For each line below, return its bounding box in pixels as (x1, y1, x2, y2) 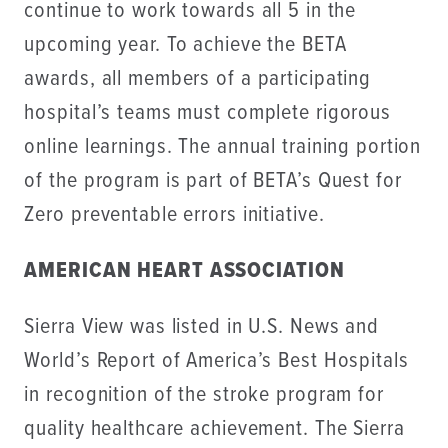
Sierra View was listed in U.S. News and (24, 313, 379, 343)
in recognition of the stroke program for (24, 381, 384, 411)
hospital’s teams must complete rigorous (24, 98, 391, 128)
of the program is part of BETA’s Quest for (24, 166, 402, 196)
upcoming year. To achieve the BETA (24, 30, 347, 60)
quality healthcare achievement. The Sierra (24, 415, 405, 445)
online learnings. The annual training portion (24, 132, 422, 162)
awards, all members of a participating (24, 64, 372, 94)
